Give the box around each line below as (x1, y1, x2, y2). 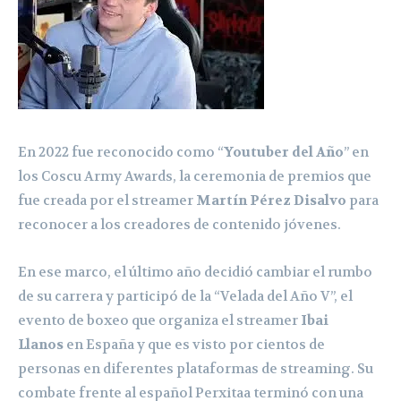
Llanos (18, 336, 64, 354)
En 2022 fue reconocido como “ (18, 143, 224, 162)
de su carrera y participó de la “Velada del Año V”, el (18, 287, 353, 306)
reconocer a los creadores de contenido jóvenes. (18, 216, 341, 235)
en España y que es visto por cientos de (64, 336, 325, 354)
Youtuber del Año (224, 143, 344, 162)
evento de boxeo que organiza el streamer (18, 311, 301, 330)
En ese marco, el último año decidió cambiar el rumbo (18, 263, 372, 282)
